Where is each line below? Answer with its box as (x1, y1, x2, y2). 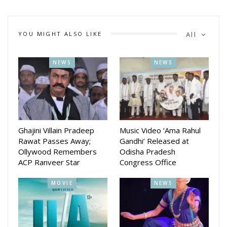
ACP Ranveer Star (18, 157, 80, 167)
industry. (8, 6, 37, 17)
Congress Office (120, 157, 176, 167)
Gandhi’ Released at (120, 135, 189, 146)
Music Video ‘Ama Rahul (120, 125, 201, 135)
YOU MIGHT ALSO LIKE (18, 29, 102, 37)
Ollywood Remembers (18, 146, 97, 157)
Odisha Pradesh (120, 146, 175, 157)
